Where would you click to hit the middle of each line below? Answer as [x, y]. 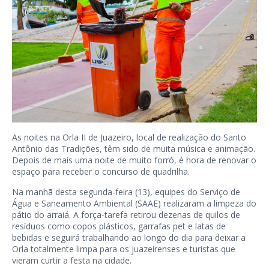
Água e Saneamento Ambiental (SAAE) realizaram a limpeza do [134, 203]
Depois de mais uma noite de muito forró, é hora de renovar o [134, 160]
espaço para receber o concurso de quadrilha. [101, 171]
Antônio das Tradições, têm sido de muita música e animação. [134, 149]
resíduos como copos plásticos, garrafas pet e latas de [119, 226]
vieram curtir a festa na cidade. [72, 260]
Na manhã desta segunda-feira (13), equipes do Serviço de [126, 192]
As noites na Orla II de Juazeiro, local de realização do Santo [129, 137]
